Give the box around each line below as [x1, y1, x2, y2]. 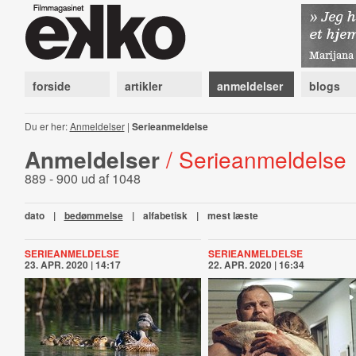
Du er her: [24, 119, 70, 133]
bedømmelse [64, 208, 123, 222]
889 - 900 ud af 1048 [24, 169, 141, 188]
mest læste [207, 208, 258, 222]
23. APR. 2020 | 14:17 [24, 257, 121, 272]
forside [32, 78, 71, 94]
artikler [124, 78, 162, 94]
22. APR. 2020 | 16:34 [208, 257, 305, 272]
